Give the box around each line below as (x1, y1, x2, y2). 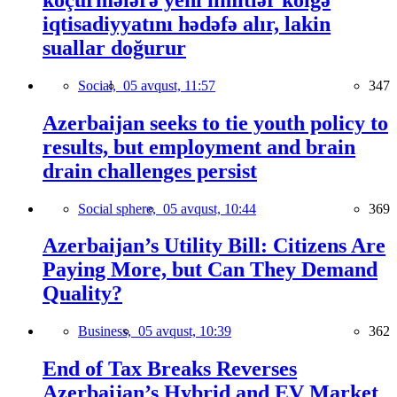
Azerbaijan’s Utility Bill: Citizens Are (43, 234, 385, 258)
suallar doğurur (43, 35, 186, 59)
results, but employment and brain (43, 135, 355, 159)
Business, (78, 323, 138, 339)
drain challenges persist (43, 159, 257, 183)
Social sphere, (78, 200, 163, 216)
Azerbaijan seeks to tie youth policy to (43, 111, 388, 135)
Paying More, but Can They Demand (43, 258, 378, 282)
